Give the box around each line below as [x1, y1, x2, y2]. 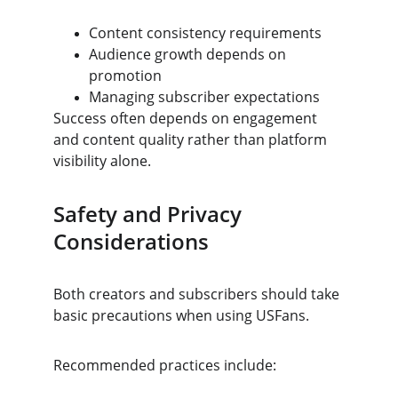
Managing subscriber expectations [89, 87, 320, 107]
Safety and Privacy [53, 199, 247, 228]
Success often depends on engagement [53, 108, 321, 128]
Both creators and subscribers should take [53, 284, 343, 304]
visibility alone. [53, 151, 151, 171]
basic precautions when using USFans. [53, 306, 309, 325]
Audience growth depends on [89, 44, 290, 64]
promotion [89, 66, 162, 85]
